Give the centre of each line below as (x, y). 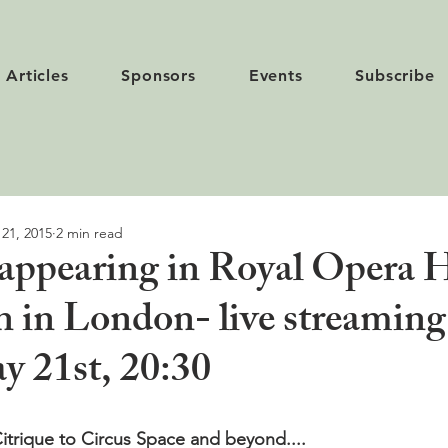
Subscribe (395, 75)
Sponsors (158, 75)
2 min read (89, 232)
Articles (37, 75)
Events (275, 75)
